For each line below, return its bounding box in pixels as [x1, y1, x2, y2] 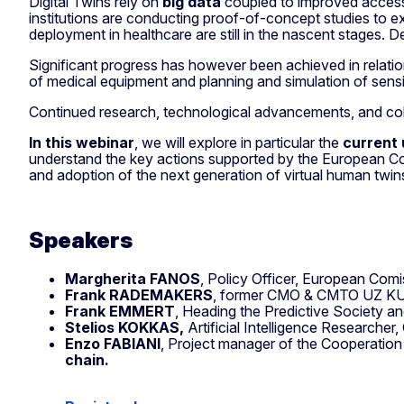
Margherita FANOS [65, 269, 200, 288]
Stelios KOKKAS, [65, 317, 184, 336]
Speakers [29, 226, 133, 253]
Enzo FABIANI [65, 334, 161, 353]
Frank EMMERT [65, 301, 175, 320]
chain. [65, 350, 109, 369]
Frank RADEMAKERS [65, 285, 213, 304]
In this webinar [29, 133, 134, 151]
